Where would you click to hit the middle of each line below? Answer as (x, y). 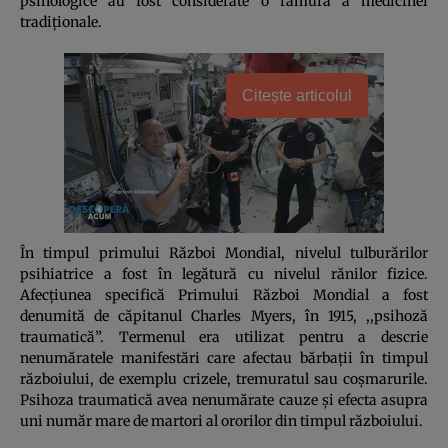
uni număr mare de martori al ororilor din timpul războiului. (221, 420)
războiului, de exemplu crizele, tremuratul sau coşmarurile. (224, 378)
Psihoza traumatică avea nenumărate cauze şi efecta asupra (224, 399)
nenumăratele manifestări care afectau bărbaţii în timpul (224, 357)
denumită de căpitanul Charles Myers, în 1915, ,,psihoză (224, 315)
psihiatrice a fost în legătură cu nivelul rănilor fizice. (224, 273)
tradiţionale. (61, 21)
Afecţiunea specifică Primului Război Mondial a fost (224, 294)
